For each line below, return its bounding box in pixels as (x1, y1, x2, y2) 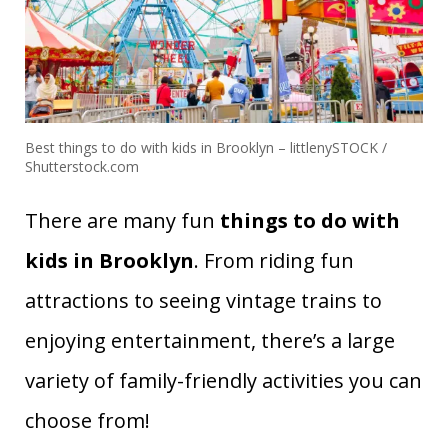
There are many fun (25, 207, 220, 234)
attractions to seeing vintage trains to (25, 287, 382, 314)
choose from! (25, 407, 150, 434)
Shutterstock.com (25, 157, 139, 176)
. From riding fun (194, 247, 354, 274)
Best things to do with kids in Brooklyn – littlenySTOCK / (25, 138, 387, 157)
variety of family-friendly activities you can (25, 367, 422, 394)
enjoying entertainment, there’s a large (25, 327, 395, 354)
